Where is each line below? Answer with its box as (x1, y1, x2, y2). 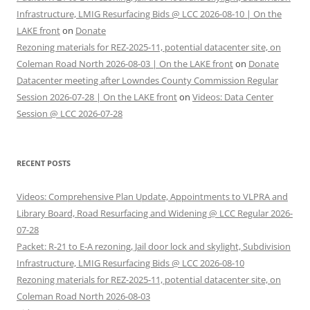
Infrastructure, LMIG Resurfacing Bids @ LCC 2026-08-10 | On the (17, 8, 282, 20)
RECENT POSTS (17, 158, 71, 168)
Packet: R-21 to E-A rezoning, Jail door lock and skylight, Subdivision (17, 240, 291, 253)
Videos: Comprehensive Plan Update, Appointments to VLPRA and (17, 190, 288, 203)
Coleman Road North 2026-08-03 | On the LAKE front (17, 57, 233, 70)
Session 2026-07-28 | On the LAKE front (17, 91, 177, 103)
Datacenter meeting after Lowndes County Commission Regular (17, 74, 278, 86)
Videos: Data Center (192, 91, 273, 103)
